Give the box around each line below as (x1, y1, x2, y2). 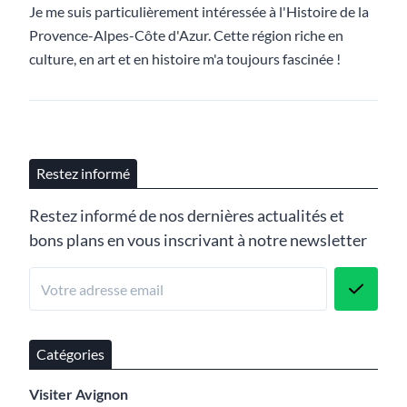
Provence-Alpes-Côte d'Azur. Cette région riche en (29, 26, 343, 45)
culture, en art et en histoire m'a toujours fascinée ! (29, 50, 341, 68)
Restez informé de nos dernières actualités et (29, 205, 344, 226)
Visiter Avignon (29, 385, 128, 403)
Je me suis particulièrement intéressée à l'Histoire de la (29, 3, 369, 21)
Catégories (36, 345, 104, 363)
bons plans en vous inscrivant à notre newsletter (29, 230, 367, 251)
